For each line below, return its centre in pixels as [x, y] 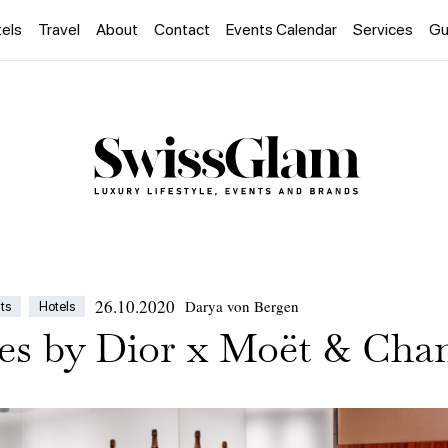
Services [383, 29]
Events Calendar [281, 29]
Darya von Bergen [242, 306]
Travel [59, 29]
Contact [182, 29]
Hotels [57, 307]
